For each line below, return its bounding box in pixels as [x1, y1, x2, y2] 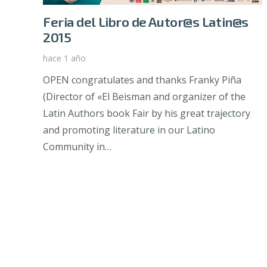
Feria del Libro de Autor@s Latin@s [43, 14, 249, 30]
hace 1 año [43, 52, 86, 64]
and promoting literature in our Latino [43, 123, 215, 137]
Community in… [43, 140, 111, 154]
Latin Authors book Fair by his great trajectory [43, 107, 250, 120]
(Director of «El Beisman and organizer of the [43, 90, 246, 104]
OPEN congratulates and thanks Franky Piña [43, 73, 241, 87]
